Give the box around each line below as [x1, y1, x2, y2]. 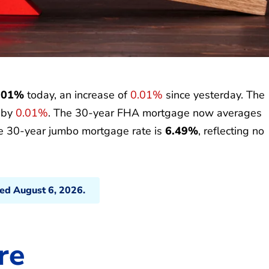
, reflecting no [198, 123, 264, 138]
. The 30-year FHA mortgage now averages [48, 105, 262, 120]
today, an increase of [24, 87, 130, 102]
